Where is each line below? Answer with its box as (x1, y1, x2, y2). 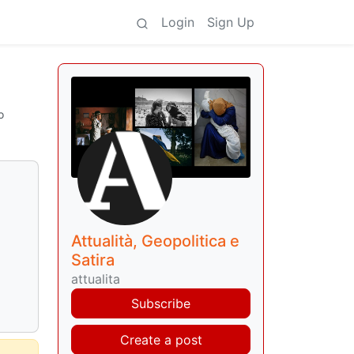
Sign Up (207, 14, 254, 30)
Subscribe (131, 295, 190, 311)
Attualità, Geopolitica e (71, 231, 239, 250)
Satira (71, 250, 115, 269)
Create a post (119, 331, 202, 348)
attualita (71, 270, 120, 287)
